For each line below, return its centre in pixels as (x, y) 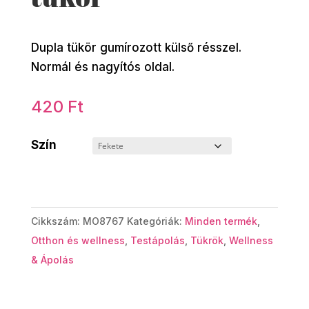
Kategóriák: (156, 221)
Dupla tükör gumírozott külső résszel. (136, 47)
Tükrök (207, 240)
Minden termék (221, 221)
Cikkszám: (57, 221)
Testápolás (157, 240)
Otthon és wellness (78, 240)
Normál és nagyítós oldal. (102, 67)
